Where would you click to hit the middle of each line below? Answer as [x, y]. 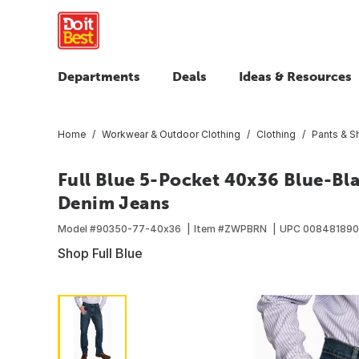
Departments [99, 76]
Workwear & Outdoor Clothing [171, 134]
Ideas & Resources [295, 76]
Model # [77, 228]
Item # [209, 228]
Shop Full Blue [100, 253]
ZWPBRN [246, 228]
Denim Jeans [114, 202]
